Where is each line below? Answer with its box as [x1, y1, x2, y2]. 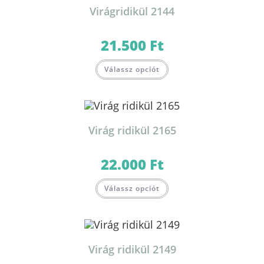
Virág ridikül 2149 [88, 242, 176, 256]
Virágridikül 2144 [90, 4, 174, 19]
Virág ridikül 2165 [88, 123, 176, 137]
